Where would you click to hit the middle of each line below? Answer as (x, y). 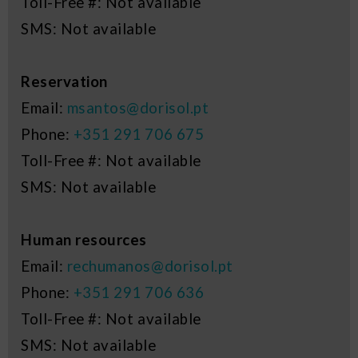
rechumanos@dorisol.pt (150, 267)
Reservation (64, 82)
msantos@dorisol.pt (138, 108)
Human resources (84, 240)
